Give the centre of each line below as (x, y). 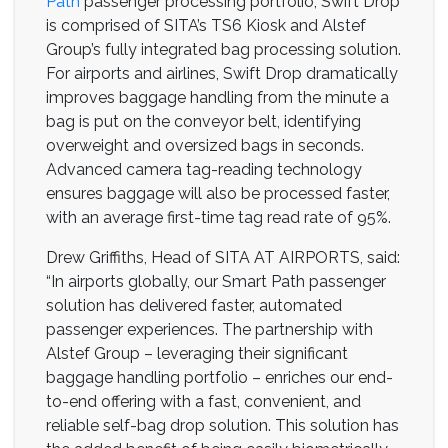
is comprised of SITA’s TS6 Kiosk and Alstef (206, 25)
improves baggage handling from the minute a (217, 97)
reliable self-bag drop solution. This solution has (222, 425)
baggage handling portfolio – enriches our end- (219, 377)
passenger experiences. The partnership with (209, 329)
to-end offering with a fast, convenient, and (203, 401)
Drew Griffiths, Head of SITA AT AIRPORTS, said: (223, 257)
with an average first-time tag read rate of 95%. (218, 217)
